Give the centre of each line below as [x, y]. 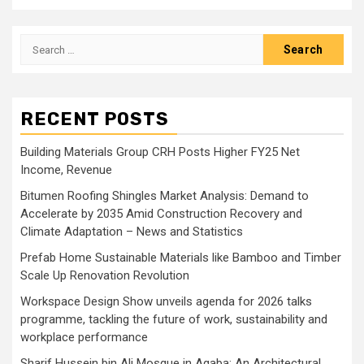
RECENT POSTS [95, 119]
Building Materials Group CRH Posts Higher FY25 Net [160, 152]
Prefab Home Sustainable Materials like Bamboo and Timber [181, 258]
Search [41, 43]
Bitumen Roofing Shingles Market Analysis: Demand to [165, 196]
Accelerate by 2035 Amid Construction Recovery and [161, 214]
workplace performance [84, 337]
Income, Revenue [66, 170]
